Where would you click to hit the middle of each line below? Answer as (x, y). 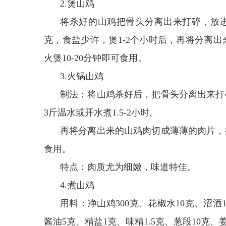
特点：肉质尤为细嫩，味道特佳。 (128, 167)
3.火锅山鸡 (82, 76)
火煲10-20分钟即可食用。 (95, 58)
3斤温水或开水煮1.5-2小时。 (101, 112)
